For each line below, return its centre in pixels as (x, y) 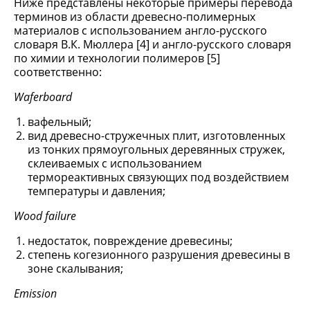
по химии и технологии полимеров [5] (117, 58)
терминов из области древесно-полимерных (135, 17)
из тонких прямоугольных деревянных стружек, (156, 149)
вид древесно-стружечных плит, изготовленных (156, 136)
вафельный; (60, 122)
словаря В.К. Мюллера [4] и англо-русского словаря (153, 44)
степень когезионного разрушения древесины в (159, 255)
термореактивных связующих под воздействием (158, 177)
